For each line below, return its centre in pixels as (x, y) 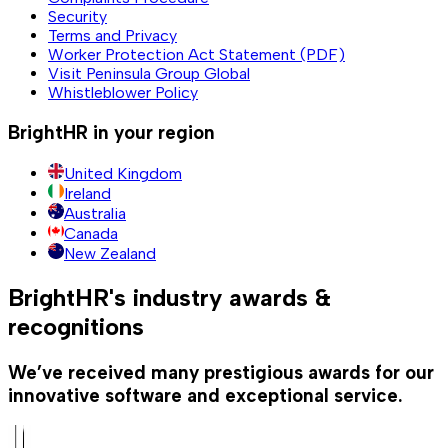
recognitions (76, 326)
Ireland (87, 193)
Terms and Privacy (112, 36)
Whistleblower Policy (123, 93)
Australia (95, 213)
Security (77, 17)
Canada (91, 233)
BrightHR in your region (111, 133)
